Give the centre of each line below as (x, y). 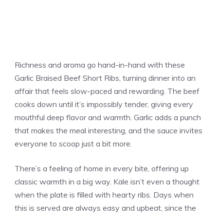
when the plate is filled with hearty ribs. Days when (104, 194)
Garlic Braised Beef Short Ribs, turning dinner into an (105, 78)
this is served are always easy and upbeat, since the (105, 208)
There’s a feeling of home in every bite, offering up (102, 168)
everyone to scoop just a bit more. (73, 143)
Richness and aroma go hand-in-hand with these (100, 64)
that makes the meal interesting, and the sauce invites (109, 130)
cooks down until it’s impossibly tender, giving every (104, 104)
